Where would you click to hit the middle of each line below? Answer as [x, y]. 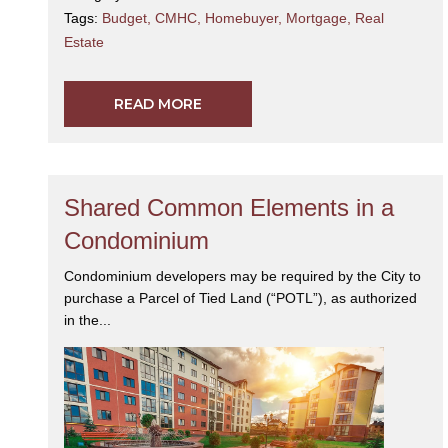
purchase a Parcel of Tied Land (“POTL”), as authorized [240, 298]
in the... [87, 320]
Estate [84, 42]
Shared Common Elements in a [229, 208]
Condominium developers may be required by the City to [242, 276]
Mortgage [316, 18]
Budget [124, 18]
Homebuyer [241, 18]
